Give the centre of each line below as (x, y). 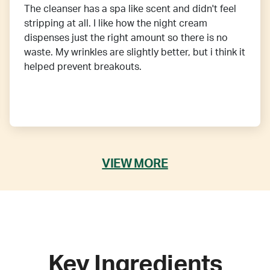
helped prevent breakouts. (83, 67)
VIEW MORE (135, 164)
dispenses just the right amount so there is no (126, 38)
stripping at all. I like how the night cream (116, 24)
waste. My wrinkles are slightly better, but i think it (135, 53)
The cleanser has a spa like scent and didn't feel (130, 9)
